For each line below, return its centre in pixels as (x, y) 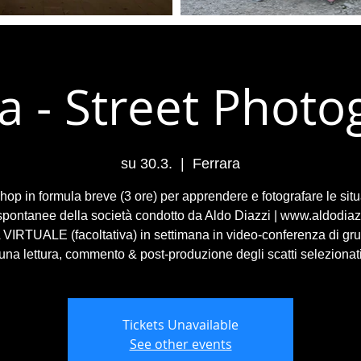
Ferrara (216, 164)
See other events (180, 344)
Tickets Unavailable (180, 325)
